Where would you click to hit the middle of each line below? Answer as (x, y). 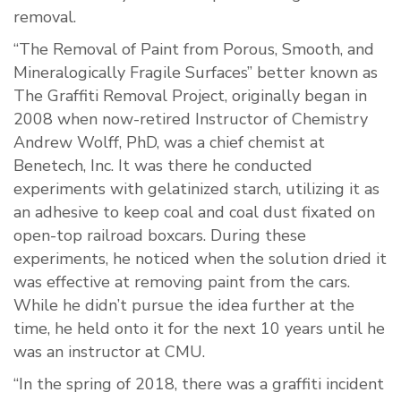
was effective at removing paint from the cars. (182, 282)
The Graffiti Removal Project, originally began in (190, 96)
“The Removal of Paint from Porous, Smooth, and (194, 50)
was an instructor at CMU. (109, 352)
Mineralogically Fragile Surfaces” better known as (196, 73)
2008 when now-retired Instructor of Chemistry (191, 119)
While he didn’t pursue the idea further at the (184, 306)
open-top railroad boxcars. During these (160, 236)
